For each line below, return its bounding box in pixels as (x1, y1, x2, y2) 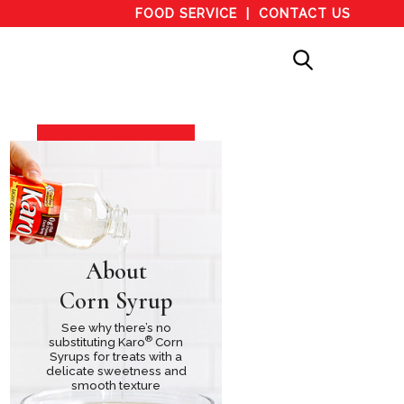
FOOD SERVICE (135, 6, 238, 21)
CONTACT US (259, 6, 352, 21)
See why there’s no (60, 320, 171, 335)
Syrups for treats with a (50, 349, 183, 364)
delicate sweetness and (45, 363, 187, 379)
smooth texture (71, 378, 161, 393)
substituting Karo (49, 335, 146, 350)
